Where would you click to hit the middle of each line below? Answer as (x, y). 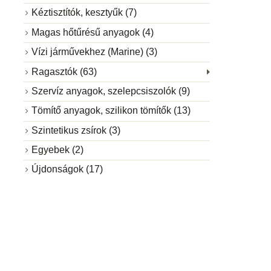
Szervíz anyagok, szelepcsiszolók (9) (110, 91)
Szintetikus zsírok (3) (76, 130)
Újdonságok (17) (67, 169)
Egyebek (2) (57, 150)
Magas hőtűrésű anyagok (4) (92, 32)
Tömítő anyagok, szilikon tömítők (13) (111, 111)
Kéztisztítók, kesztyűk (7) (84, 13)
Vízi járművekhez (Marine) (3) (94, 52)
